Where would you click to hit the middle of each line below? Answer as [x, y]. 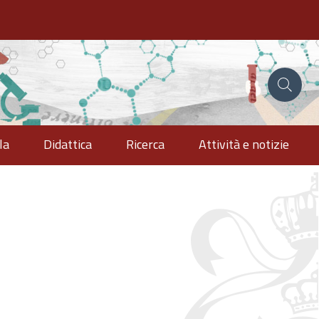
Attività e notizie [244, 144]
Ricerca [145, 144]
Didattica [68, 144]
